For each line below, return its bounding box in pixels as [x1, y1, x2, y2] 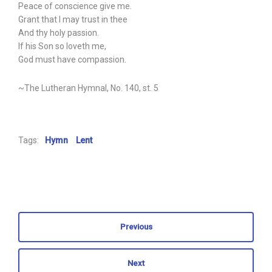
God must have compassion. [18, 55, 126, 64]
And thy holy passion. [18, 28, 99, 38]
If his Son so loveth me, [18, 41, 106, 51]
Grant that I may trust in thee [18, 15, 127, 24]
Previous [120, 222, 152, 231]
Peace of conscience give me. [18, 1, 132, 11]
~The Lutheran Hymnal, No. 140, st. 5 [18, 83, 158, 93]
